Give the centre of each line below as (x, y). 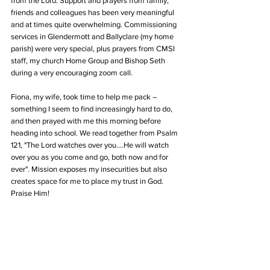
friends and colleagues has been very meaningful (93, 13)
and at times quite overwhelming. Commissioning (95, 25)
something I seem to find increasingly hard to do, (93, 109)
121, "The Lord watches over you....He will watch (91, 145)
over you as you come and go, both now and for (90, 157)
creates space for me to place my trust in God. (88, 181)
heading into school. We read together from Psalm (95, 133)
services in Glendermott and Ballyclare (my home (93, 37)
